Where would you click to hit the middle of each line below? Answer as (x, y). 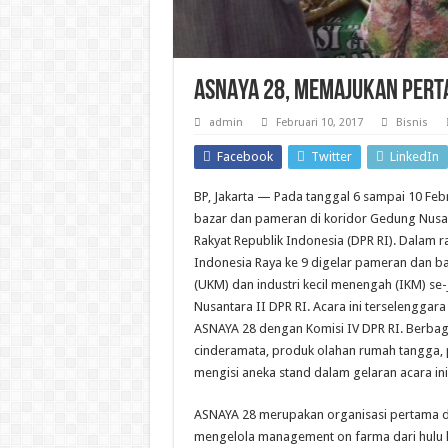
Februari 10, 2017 (319, 122)
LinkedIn (414, 156)
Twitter (331, 156)
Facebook (244, 156)
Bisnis (411, 122)
